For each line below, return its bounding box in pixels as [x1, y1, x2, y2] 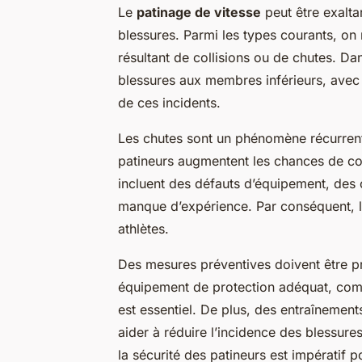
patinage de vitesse [137, 4, 261, 21]
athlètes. [118, 221, 169, 238]
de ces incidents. [118, 95, 221, 112]
